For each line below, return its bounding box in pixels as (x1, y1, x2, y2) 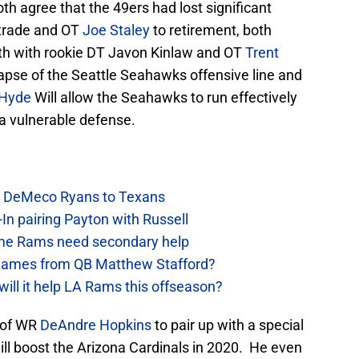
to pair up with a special (151, 317, 304, 334)
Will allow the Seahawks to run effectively (31, 89, 297, 107)
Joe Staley (83, 22, 150, 39)
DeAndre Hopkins (40, 317, 151, 334)
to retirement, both (150, 22, 272, 39)
